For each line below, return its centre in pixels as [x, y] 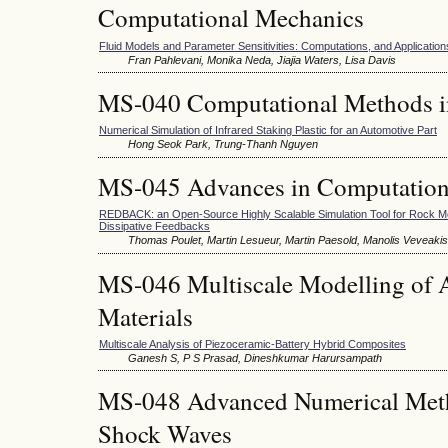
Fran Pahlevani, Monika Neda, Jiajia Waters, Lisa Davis [262, 59]
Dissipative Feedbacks [154, 226]
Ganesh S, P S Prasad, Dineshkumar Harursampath [255, 357]
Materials [145, 316]
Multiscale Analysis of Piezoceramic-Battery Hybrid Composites [252, 343]
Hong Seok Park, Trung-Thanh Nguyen [223, 143]
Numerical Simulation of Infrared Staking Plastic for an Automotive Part [268, 129]
